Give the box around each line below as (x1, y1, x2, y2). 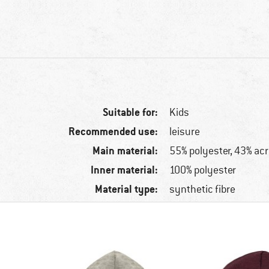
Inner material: (91, 163, 159, 177)
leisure (169, 125, 201, 139)
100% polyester (169, 163, 237, 177)
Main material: (92, 144, 159, 158)
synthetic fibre (169, 183, 236, 196)
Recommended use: (68, 124, 159, 139)
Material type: (95, 182, 159, 196)
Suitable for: (103, 105, 159, 119)
